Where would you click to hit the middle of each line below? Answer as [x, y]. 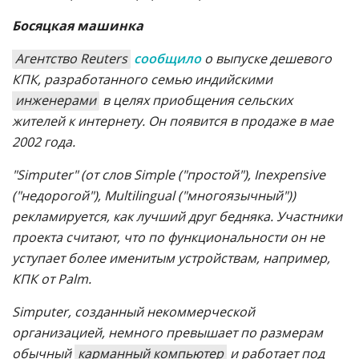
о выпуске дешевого [266, 58]
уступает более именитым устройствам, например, [171, 258]
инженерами [56, 100]
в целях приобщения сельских [196, 100]
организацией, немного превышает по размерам [167, 333]
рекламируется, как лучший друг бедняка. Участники [177, 216]
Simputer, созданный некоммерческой [133, 312]
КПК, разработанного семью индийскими [142, 79]
